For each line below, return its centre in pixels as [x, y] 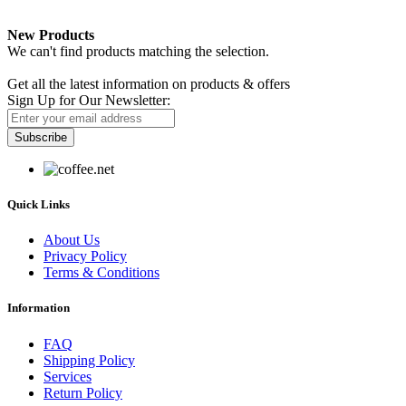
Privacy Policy [85, 256]
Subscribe [41, 137]
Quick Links [39, 205]
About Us [72, 240]
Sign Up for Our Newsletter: [89, 100]
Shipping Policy [89, 360]
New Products [51, 34]
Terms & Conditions [101, 273]
